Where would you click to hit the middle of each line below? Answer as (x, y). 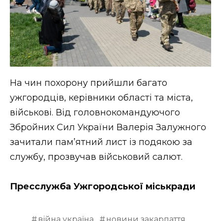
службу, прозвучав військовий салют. (96, 157)
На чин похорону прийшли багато (89, 83)
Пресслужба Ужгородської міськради (103, 187)
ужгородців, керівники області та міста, (101, 97)
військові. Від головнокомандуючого (95, 112)
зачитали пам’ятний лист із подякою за (101, 142)
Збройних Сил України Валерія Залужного (108, 127)
